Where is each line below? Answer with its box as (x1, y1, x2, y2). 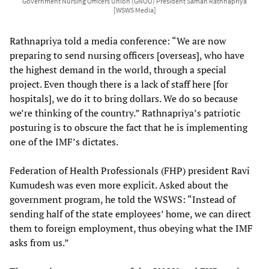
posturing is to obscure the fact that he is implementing (10, 120, 247, 134)
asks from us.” (10, 235, 69, 249)
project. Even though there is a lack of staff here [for (10, 77, 228, 91)
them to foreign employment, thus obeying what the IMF (10, 221, 253, 235)
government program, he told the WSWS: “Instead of (10, 192, 235, 206)
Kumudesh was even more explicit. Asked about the (10, 178, 228, 192)
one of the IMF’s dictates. (10, 134, 118, 148)
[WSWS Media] (113, 5, 156, 14)
